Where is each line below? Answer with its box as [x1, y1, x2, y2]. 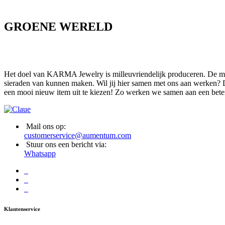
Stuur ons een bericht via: [26, 140, 106, 149]
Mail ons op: [26, 122, 66, 131]
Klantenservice [4, 206, 40, 212]
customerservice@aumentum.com [24, 131, 131, 140]
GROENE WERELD [4, 20, 113, 34]
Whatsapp [24, 149, 56, 158]
